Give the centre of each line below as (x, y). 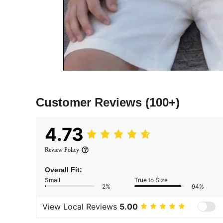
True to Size (151, 180)
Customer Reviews (91, 102)
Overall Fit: (63, 169)
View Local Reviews (81, 207)
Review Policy (62, 150)
